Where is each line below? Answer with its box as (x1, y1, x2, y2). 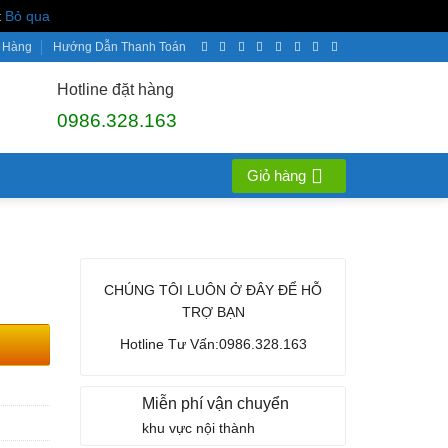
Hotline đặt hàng (56, 81, 174, 98)
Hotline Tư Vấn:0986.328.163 (119, 336, 307, 352)
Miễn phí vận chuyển (141, 395, 289, 412)
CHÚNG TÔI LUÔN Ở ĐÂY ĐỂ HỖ (104, 282, 323, 298)
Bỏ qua (4, 8, 50, 24)
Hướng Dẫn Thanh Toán (53, 39, 187, 54)
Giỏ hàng (247, 166, 306, 184)
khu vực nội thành (141, 420, 255, 436)
